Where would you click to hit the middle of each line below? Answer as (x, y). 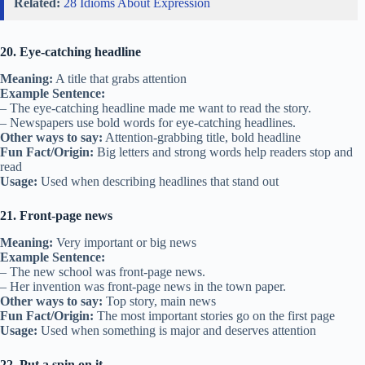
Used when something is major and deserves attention (177, 330)
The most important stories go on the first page (214, 315)
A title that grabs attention (120, 78)
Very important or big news (125, 242)
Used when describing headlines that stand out (158, 181)
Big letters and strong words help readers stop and (223, 152)
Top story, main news (159, 301)
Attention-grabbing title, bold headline (202, 137)
